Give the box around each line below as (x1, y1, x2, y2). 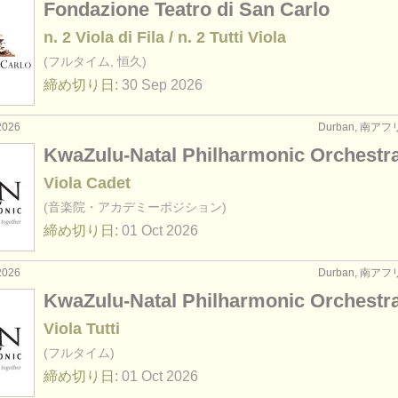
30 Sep (122, 77, 167, 92)
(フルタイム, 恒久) (44, 54, 147, 68)
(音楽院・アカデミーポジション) (44, 200, 227, 214)
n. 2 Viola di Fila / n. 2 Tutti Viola (44, 28, 286, 46)
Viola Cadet (44, 174, 131, 192)
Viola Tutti (44, 320, 120, 338)
